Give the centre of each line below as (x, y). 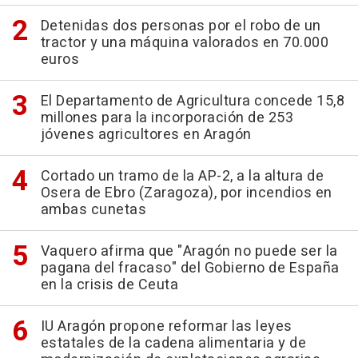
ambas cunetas (93, 210)
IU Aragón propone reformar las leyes (166, 327)
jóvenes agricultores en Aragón (146, 135)
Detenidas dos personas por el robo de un (181, 26)
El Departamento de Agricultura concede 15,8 (192, 101)
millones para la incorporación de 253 (167, 118)
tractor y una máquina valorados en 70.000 (184, 43)
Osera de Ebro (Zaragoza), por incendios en (186, 193)
